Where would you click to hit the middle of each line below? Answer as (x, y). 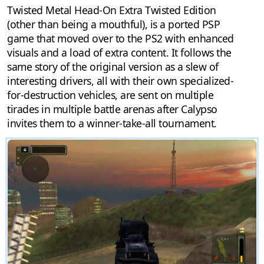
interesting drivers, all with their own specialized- (120, 81)
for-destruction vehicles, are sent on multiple (110, 95)
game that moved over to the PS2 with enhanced (121, 39)
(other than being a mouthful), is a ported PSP (113, 24)
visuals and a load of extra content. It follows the (119, 53)
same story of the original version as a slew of (113, 67)
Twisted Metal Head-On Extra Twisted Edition (112, 10)
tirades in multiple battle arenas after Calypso (112, 109)
